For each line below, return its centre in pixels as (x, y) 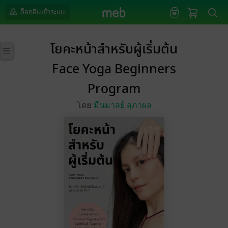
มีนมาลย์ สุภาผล (122, 105)
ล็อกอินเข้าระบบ (42, 12)
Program (114, 89)
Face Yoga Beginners (114, 69)
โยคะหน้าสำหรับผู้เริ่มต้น (114, 50)
